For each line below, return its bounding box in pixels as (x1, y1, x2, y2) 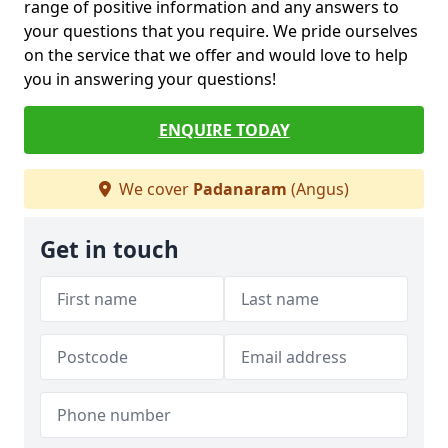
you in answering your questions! (24, 68, 276, 91)
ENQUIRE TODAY (158, 119, 290, 142)
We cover (115, 178, 193, 201)
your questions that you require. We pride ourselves (24, 20, 418, 43)
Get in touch (40, 234, 179, 266)
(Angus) (287, 178, 349, 201)
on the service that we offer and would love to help (24, 44, 408, 67)
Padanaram (193, 178, 287, 201)
